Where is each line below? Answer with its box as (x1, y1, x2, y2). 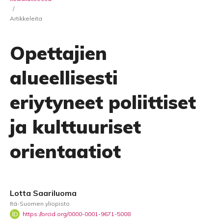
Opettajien (10, 41, 107, 65)
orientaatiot (10, 139, 121, 163)
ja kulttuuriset (10, 115, 141, 138)
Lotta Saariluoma (10, 188, 77, 198)
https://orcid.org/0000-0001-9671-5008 (23, 210, 131, 218)
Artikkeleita (10, 15, 42, 22)
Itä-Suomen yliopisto (10, 200, 70, 207)
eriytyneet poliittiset (10, 90, 196, 114)
